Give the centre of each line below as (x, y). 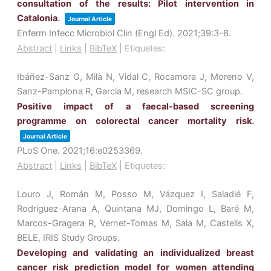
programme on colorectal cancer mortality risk (134, 121)
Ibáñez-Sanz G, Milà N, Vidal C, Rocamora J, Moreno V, (135, 77)
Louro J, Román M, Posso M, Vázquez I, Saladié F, (135, 194)
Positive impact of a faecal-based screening (135, 107)
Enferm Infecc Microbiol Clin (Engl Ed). (97, 34)
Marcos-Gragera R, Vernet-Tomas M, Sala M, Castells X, (135, 224)
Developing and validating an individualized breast (135, 253)
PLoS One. (40, 151)
